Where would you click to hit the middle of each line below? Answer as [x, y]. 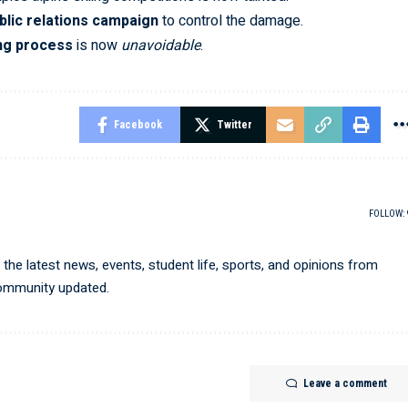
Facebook [138, 125]
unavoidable [160, 46]
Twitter [235, 125]
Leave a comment [346, 384]
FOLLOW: [388, 213]
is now [97, 46]
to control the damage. [230, 21]
